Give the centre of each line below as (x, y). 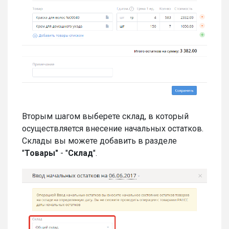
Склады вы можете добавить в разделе (99, 141)
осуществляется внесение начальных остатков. (113, 128)
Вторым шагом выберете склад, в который (105, 116)
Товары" (41, 153)
